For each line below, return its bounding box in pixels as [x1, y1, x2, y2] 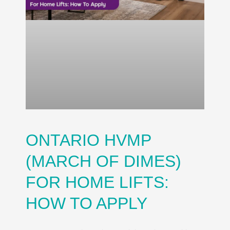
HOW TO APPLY [26, 194, 147, 213]
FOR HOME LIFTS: [26, 172, 169, 191]
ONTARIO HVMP [26, 130, 151, 149]
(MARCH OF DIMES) [26, 151, 181, 170]
